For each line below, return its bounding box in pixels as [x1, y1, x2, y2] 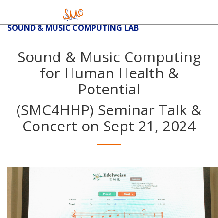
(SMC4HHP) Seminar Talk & [17, 100, 201, 120]
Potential [78, 79, 140, 99]
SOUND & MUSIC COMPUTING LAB [7, 22, 139, 33]
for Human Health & [39, 63, 179, 83]
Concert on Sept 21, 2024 [22, 116, 196, 136]
